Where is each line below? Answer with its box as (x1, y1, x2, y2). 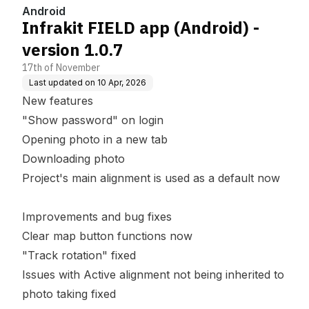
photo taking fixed (22, 287, 116, 301)
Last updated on (29, 77, 95, 88)
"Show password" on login (22, 113, 163, 127)
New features (22, 94, 93, 108)
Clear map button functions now (22, 229, 192, 243)
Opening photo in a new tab (22, 132, 168, 146)
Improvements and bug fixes (22, 210, 172, 223)
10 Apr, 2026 (97, 77, 146, 88)
